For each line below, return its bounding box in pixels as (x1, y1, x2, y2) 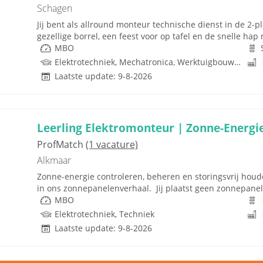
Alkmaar (37, 154, 71, 167)
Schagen (37, 2, 72, 15)
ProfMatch (37, 138, 86, 151)
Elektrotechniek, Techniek (55, 208, 154, 220)
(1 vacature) (86, 138, 138, 151)
